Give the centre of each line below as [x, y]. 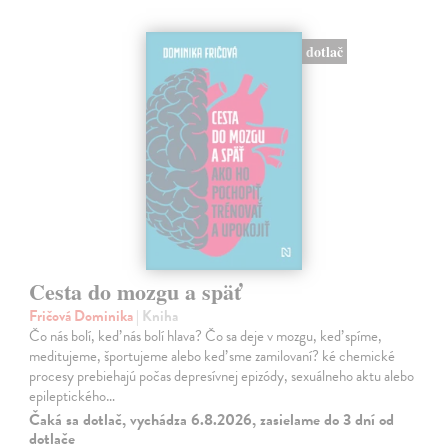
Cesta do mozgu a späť [135, 292]
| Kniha [157, 316]
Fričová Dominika [83, 316]
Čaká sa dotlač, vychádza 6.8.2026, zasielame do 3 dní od [212, 420]
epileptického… [72, 396]
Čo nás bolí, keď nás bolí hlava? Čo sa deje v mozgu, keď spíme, [206, 336]
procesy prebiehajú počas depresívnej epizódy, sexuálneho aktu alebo [222, 376]
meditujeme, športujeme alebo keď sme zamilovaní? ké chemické [212, 356]
